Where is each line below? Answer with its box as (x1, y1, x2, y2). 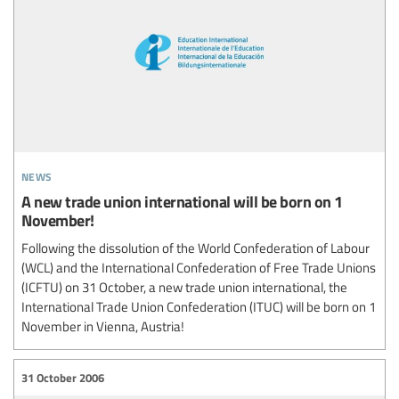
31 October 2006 (21, 369, 104, 386)
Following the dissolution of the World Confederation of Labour (21, 239, 370, 257)
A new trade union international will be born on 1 (21, 190, 343, 213)
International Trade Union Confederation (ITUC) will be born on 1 (21, 297, 376, 316)
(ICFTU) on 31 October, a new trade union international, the (21, 278, 347, 297)
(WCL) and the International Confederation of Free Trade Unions (21, 258, 376, 277)
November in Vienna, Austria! (21, 317, 184, 336)
